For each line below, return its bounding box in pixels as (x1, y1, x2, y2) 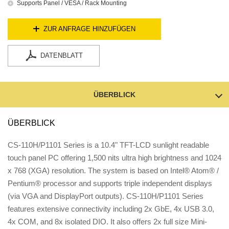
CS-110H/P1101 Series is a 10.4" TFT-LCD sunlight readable (8, 141, 209, 149)
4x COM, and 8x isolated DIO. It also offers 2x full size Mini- (8, 217, 207, 226)
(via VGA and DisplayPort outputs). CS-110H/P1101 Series (8, 192, 203, 200)
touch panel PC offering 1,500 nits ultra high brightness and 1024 (8, 153, 221, 162)
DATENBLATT (40, 52, 83, 59)
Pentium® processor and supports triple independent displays (8, 179, 212, 188)
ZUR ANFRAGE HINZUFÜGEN (43, 25, 135, 33)
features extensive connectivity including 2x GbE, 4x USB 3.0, (8, 204, 214, 213)
